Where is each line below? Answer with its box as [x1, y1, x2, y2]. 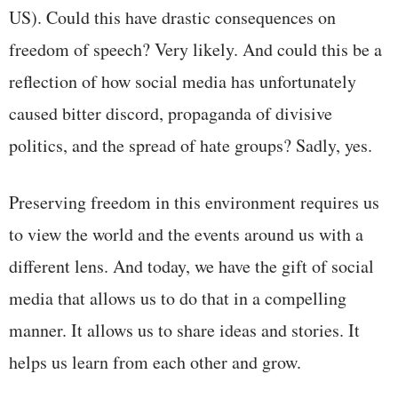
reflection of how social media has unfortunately [9, 68, 356, 93]
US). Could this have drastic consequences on [9, 4, 336, 29]
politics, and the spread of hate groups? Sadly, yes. [9, 132, 372, 157]
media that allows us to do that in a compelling [9, 285, 346, 310]
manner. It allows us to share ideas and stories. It [9, 317, 360, 342]
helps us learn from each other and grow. [9, 349, 301, 374]
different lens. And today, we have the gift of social [9, 253, 374, 278]
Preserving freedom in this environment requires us [9, 189, 379, 214]
